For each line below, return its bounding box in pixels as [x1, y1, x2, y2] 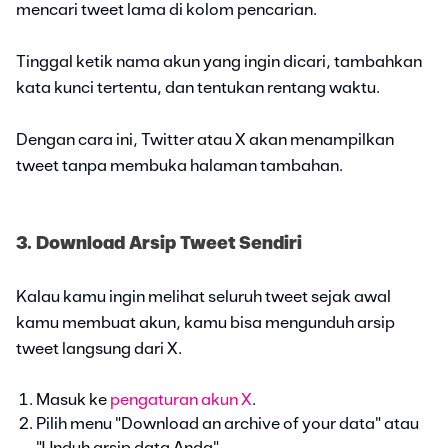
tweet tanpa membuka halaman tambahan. [16, 157, 343, 174]
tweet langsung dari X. [16, 340, 182, 357]
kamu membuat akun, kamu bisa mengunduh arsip [16, 314, 395, 331]
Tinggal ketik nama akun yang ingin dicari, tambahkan [16, 53, 422, 70]
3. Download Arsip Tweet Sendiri [16, 234, 302, 253]
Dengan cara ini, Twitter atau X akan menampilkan [16, 131, 394, 148]
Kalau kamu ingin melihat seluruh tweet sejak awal [16, 288, 391, 305]
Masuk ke [36, 391, 110, 408]
